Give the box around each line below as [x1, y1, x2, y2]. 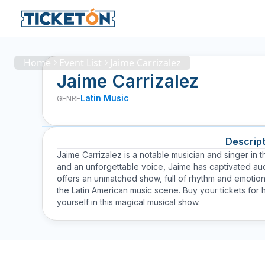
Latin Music [80, 93, 129, 103]
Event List [59, 56, 102, 69]
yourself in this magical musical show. [57, 197, 200, 207]
